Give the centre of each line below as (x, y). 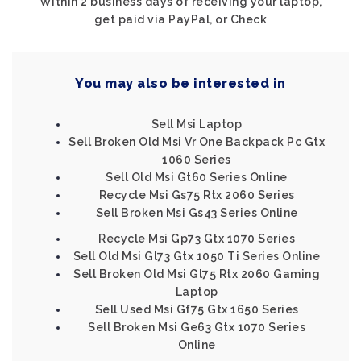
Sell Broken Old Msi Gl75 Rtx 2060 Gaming (197, 274)
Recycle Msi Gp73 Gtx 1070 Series (197, 239)
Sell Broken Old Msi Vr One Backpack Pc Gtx (197, 142)
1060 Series (197, 160)
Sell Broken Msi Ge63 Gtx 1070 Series (197, 327)
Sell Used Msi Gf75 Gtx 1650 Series (197, 309)
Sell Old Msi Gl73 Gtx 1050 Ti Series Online (197, 256)
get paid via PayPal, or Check (180, 19)
